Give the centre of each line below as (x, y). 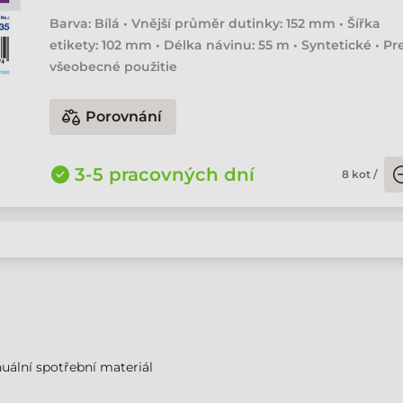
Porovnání (124, 116)
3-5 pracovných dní (165, 175)
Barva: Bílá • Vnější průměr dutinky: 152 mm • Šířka (215, 23)
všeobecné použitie (114, 67)
